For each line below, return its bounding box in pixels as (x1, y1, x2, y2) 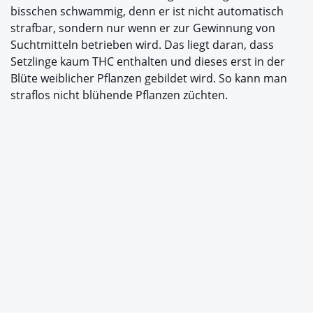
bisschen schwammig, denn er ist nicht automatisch (10, 3, 284, 19)
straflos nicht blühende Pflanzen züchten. (10, 87, 228, 103)
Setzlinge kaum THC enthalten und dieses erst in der (10, 53, 285, 69)
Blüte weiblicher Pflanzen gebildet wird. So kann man (10, 70, 287, 86)
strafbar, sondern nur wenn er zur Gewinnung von (10, 20, 275, 36)
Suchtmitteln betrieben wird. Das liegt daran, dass (10, 36, 274, 52)
